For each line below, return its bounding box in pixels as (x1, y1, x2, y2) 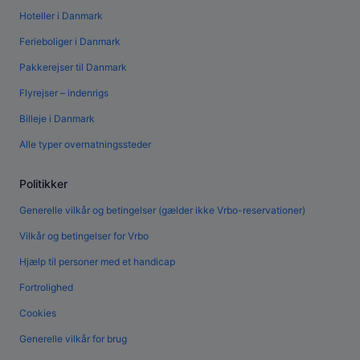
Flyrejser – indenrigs (19, 87, 108, 100)
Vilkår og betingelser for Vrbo (19, 230, 149, 243)
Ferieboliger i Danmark (19, 35, 121, 48)
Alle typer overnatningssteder (19, 138, 151, 151)
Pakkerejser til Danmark (19, 61, 127, 74)
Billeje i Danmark (19, 112, 95, 125)
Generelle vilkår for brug (19, 333, 127, 346)
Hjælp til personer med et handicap (19, 256, 175, 268)
